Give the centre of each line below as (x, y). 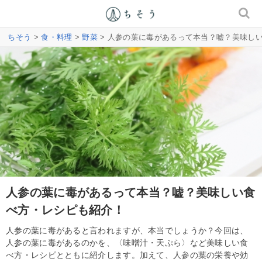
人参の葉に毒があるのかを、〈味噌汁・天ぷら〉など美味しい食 (127, 242)
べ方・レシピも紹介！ (65, 210)
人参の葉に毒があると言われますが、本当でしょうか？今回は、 (127, 230)
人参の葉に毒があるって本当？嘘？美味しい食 (131, 192)
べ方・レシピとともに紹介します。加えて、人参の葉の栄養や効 (127, 255)
